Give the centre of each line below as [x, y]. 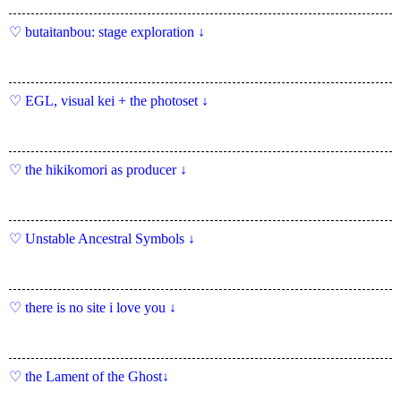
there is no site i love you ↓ [101, 308]
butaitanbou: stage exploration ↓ [115, 32]
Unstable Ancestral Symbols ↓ [110, 239]
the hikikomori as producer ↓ [106, 170]
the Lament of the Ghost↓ [97, 377]
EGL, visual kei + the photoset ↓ [117, 101]
